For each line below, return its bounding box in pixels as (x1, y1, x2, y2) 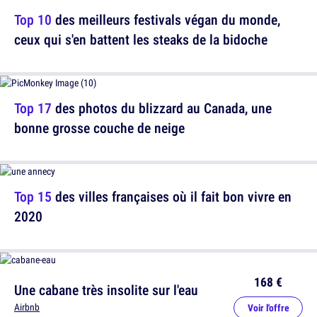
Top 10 (14, 10, 52, 30)
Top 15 (14, 187, 52, 207)
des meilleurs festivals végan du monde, (52, 10, 280, 30)
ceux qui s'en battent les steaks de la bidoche (14, 30, 267, 50)
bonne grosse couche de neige (14, 118, 185, 138)
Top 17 (14, 98, 52, 118)
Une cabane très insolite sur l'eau (14, 280, 198, 300)
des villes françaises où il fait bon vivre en (52, 187, 292, 207)
